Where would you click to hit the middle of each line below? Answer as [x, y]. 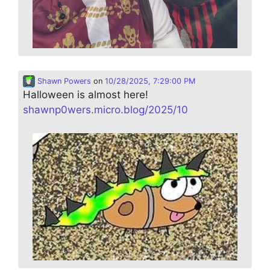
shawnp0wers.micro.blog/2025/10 [105, 110]
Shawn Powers [63, 81]
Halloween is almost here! [86, 95]
